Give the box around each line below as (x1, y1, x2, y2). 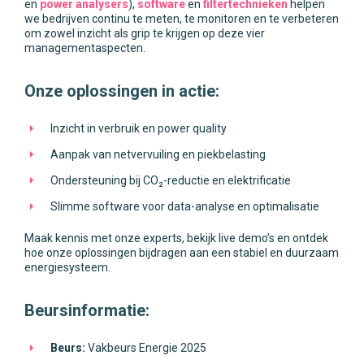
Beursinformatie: (24, 301, 149, 320)
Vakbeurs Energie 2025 (88, 341, 206, 354)
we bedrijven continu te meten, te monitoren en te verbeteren (24, 12, 339, 25)
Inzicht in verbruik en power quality (50, 122, 227, 135)
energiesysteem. (24, 261, 110, 274)
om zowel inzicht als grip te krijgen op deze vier (24, 27, 265, 40)
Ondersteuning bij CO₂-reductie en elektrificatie (50, 174, 291, 187)
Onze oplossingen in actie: (24, 81, 219, 101)
